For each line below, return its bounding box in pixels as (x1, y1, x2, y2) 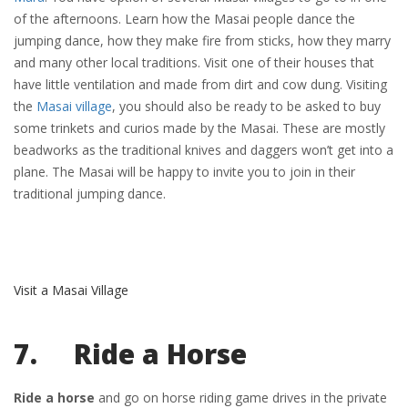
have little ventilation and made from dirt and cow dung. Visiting (14, 76, 387, 93)
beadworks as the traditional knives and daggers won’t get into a (14, 141, 393, 158)
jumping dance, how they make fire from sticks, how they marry (14, 32, 391, 49)
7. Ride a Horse (14, 335, 247, 372)
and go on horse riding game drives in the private (95, 389, 387, 406)
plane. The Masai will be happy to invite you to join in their (14, 163, 355, 180)
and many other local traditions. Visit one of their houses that (14, 54, 374, 71)
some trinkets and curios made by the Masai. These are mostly (14, 119, 385, 137)
